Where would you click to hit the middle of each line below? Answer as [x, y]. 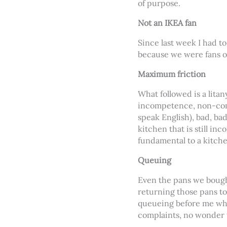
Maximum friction [172, 74]
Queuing [155, 160]
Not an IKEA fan [167, 23]
